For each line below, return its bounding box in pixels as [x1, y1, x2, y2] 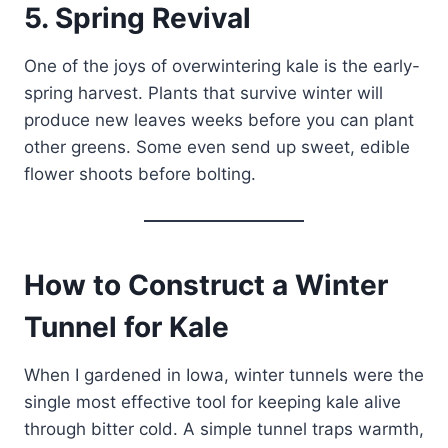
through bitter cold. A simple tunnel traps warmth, [24, 419, 424, 440]
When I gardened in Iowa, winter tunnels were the [24, 365, 424, 386]
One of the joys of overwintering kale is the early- [24, 56, 420, 77]
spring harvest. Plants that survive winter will [24, 83, 383, 104]
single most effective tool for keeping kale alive [24, 392, 401, 413]
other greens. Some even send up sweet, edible [24, 137, 410, 158]
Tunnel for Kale [24, 310, 229, 345]
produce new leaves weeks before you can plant [24, 110, 414, 131]
